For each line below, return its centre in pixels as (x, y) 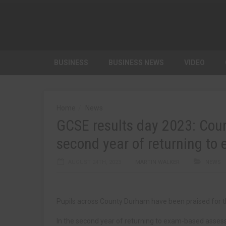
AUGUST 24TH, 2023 (95, 162)
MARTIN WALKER (157, 162)
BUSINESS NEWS (136, 63)
